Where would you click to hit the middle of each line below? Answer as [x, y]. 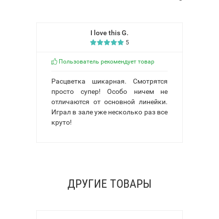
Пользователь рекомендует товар [106, 61]
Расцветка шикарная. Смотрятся [109, 81]
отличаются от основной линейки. [109, 101]
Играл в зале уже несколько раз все [109, 112]
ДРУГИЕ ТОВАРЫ [109, 184]
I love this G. [109, 33]
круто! [62, 122]
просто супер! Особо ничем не [109, 91]
